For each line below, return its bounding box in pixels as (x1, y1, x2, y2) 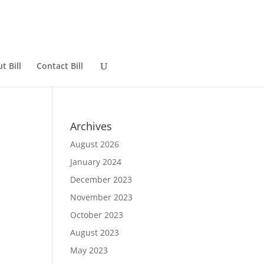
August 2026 (70, 138, 120, 150)
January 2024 (70, 156, 122, 167)
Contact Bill (37, 60, 83, 71)
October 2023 (70, 209, 124, 220)
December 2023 (70, 174, 133, 185)
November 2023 (70, 192, 133, 203)
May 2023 (70, 245, 108, 256)
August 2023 (70, 227, 120, 238)
